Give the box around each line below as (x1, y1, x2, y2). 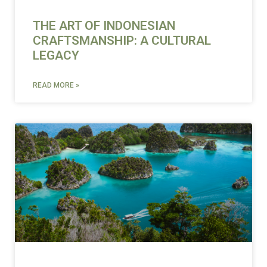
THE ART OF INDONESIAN (33, 18, 175, 33)
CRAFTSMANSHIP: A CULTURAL (33, 33, 211, 48)
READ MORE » (33, 80, 79, 89)
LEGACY (33, 48, 79, 63)
